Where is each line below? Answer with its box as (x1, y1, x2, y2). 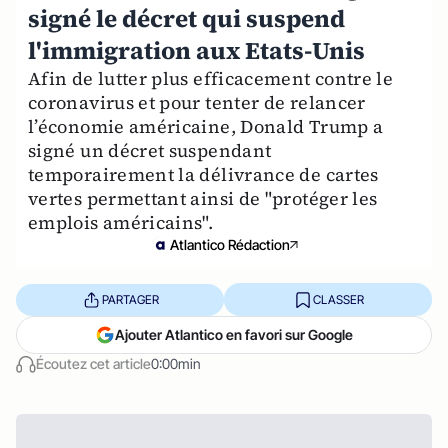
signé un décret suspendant (28, 138, 272, 163)
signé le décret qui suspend (28, 2, 345, 35)
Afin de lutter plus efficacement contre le (28, 66, 394, 91)
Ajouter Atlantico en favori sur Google (115, 326, 353, 343)
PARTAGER (101, 291, 159, 307)
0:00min (151, 355, 201, 372)
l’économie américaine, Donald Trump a (28, 114, 384, 139)
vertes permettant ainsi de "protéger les (28, 186, 378, 211)
